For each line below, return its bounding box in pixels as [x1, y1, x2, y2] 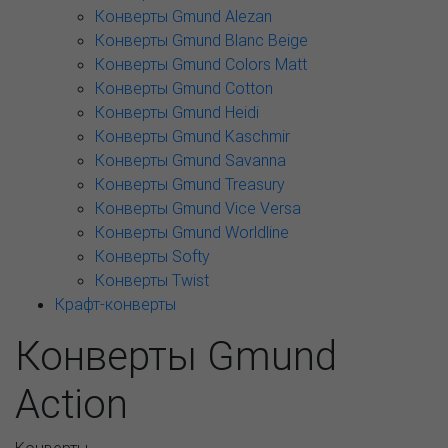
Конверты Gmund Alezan [95, 6, 272, 26]
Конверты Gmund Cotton [95, 78, 273, 98]
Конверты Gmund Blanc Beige [95, 30, 308, 50]
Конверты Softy [95, 246, 210, 266]
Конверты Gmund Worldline [95, 222, 289, 242]
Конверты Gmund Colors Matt [95, 54, 307, 74]
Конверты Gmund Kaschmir [95, 126, 290, 146]
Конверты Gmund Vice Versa [95, 198, 301, 218]
